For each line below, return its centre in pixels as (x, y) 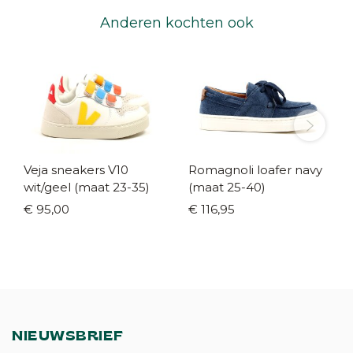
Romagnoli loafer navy (242, 170)
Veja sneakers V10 (76, 170)
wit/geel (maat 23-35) (87, 188)
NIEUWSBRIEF (68, 337)
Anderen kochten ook (176, 23)
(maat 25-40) (227, 188)
